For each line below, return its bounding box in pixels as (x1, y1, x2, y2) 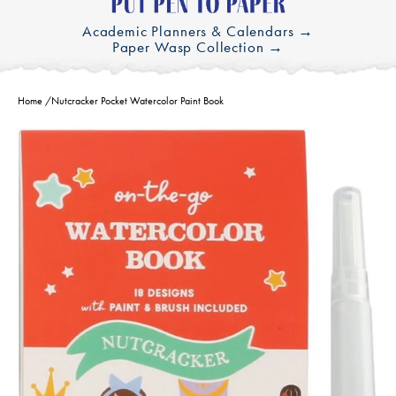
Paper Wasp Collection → (111, 37, 285, 56)
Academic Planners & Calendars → (81, 21, 315, 40)
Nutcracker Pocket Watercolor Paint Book (51, 94, 224, 107)
